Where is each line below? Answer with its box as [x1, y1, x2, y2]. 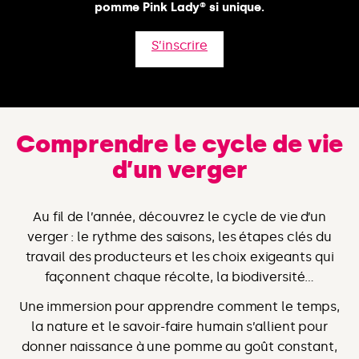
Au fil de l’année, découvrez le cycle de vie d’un [32, 209, 327, 225]
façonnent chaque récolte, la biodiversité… [44, 269, 315, 285]
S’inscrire [151, 38, 208, 54]
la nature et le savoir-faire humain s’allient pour [31, 319, 328, 335]
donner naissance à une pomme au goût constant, [22, 339, 337, 355]
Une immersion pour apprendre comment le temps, [18, 299, 341, 315]
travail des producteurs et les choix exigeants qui [25, 249, 334, 265]
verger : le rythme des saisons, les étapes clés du [27, 229, 332, 245]
